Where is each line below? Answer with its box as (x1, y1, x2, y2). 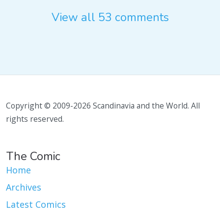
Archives (6, 181, 41, 193)
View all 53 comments (51, 9, 169, 26)
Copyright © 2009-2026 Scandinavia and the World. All (6, 100, 200, 111)
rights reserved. (6, 113, 64, 125)
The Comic (6, 148, 60, 165)
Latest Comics (6, 198, 66, 211)
